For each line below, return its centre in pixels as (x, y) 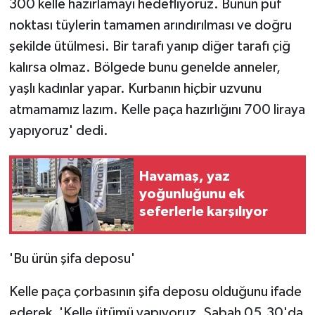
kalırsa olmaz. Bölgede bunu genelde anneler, (144, 67)
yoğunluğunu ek (192, 194)
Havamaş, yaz (185, 177)
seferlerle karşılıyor (204, 212)
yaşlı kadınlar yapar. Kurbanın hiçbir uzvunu (135, 88)
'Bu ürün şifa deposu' (72, 258)
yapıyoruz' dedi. (58, 130)
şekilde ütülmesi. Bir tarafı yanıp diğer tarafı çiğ (149, 46)
